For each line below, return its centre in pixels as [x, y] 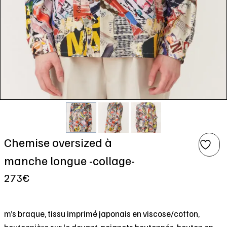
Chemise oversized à [58, 142]
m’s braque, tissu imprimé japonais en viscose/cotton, [102, 213]
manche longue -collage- [69, 160]
